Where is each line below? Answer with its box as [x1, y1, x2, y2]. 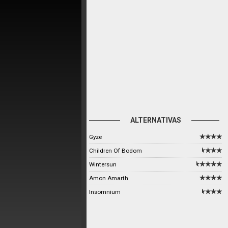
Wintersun [89, 161, 117, 168]
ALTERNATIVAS [130, 116, 181, 124]
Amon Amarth [89, 175, 128, 182]
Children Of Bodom [89, 147, 142, 154]
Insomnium [89, 188, 121, 195]
